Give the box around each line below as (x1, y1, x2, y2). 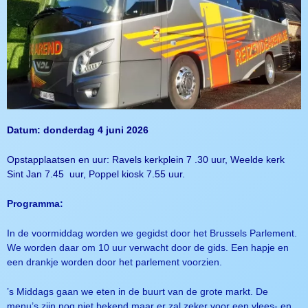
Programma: (7, 198, 63, 209)
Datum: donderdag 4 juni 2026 (7, 125, 148, 136)
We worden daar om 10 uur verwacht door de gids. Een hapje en (7, 242, 289, 253)
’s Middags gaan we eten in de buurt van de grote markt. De (7, 286, 268, 297)
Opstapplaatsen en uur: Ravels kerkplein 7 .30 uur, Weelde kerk (7, 155, 285, 166)
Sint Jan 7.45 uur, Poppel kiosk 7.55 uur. (7, 169, 185, 180)
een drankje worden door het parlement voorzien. (7, 256, 222, 267)
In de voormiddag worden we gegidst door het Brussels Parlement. (7, 228, 297, 239)
